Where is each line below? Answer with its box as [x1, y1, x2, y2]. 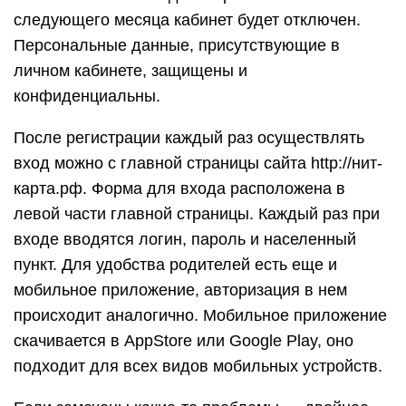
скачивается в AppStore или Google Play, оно [14, 332, 353, 350]
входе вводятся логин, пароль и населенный [14, 230, 356, 248]
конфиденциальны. [14, 87, 160, 105]
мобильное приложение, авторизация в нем [14, 281, 347, 299]
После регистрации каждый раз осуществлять [14, 129, 364, 147]
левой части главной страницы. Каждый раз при [14, 205, 380, 223]
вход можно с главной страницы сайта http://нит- [14, 154, 382, 172]
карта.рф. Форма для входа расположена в [14, 179, 345, 198]
